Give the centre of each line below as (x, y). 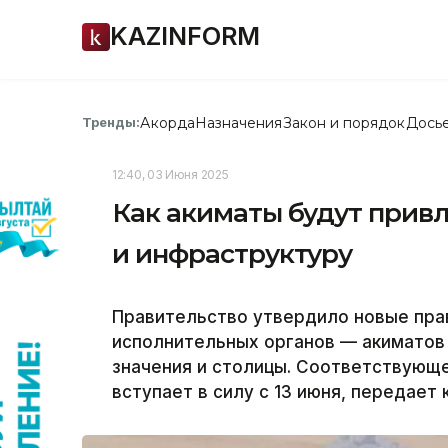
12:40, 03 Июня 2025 (170, 174)
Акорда (167, 122)
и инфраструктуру (232, 254)
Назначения (238, 122)
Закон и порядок (344, 122)
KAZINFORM (185, 36)
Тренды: (111, 122)
